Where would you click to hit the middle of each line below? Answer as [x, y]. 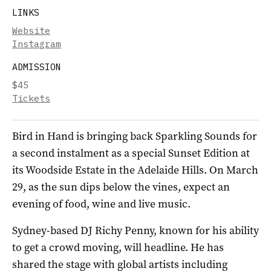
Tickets [31, 98]
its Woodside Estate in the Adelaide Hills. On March [135, 170]
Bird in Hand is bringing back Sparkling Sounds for [135, 136]
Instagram [37, 44]
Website [31, 30]
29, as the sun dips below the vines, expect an [121, 187]
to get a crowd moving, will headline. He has [118, 247]
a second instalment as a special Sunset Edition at [131, 153]
